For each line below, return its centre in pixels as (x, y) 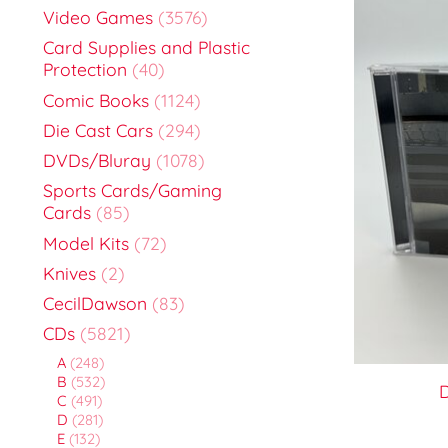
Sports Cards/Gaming (132, 190)
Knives (69, 272)
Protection (85, 69)
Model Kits (86, 242)
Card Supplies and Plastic (146, 47)
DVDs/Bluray (97, 160)
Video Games (98, 17)
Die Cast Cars (98, 129)
